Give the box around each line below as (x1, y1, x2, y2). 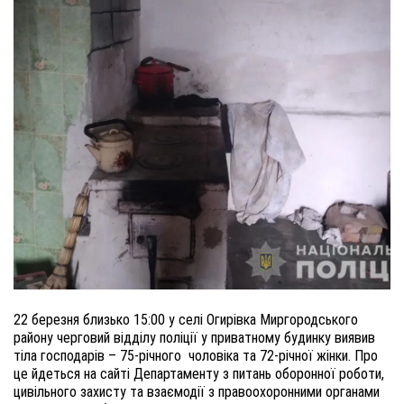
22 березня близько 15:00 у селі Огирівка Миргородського (14, 311, 358, 328)
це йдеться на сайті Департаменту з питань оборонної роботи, (14, 365, 384, 382)
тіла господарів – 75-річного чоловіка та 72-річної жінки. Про (14, 347, 378, 364)
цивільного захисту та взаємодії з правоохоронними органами (14, 383, 380, 400)
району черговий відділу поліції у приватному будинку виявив (14, 329, 375, 346)
